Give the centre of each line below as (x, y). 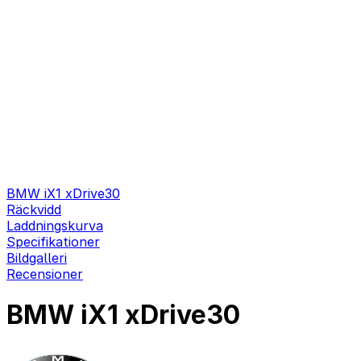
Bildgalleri (37, 258)
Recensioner (45, 274)
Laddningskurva (55, 226)
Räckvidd (34, 210)
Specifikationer (53, 242)
